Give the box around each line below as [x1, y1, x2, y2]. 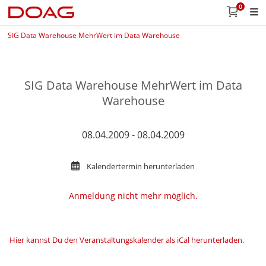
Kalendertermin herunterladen [87, 161, 195, 172]
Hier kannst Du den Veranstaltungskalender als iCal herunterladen [9, 235, 242, 245]
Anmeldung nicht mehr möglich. [68, 190, 198, 201]
